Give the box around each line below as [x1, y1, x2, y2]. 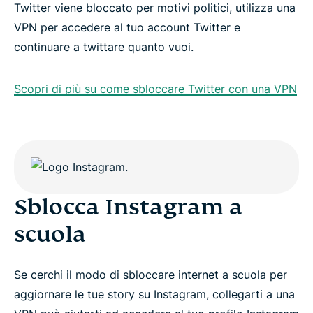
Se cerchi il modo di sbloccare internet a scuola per [14, 268, 287, 282]
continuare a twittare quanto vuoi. [14, 40, 194, 54]
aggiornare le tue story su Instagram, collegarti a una [14, 287, 295, 301]
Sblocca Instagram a [14, 193, 242, 221]
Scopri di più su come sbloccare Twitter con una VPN [14, 82, 297, 96]
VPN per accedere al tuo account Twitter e [14, 20, 240, 34]
